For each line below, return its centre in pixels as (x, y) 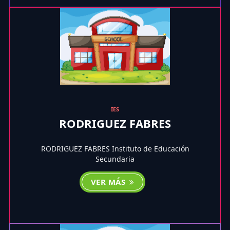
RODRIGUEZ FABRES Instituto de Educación (115, 149)
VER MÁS (109, 182)
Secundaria (115, 159)
